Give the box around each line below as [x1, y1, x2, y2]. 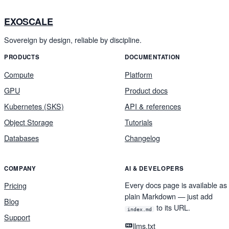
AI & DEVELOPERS [125, 164, 184, 173]
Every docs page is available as [125, 179, 227, 191]
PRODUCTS [4, 53, 40, 62]
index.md [127, 206, 152, 212]
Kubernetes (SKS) [4, 100, 64, 111]
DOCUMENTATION [125, 53, 180, 62]
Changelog [125, 132, 160, 143]
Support [4, 212, 30, 223]
